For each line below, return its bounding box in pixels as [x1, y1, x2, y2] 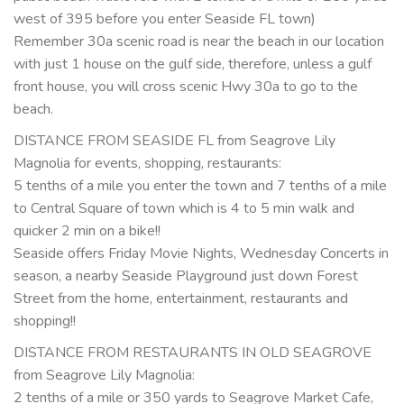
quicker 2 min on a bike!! [14, 221, 161, 242]
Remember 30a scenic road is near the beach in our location [14, 32, 384, 52]
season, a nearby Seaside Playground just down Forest [14, 266, 358, 287]
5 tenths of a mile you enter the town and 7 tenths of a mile [14, 176, 387, 197]
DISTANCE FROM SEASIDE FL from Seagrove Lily [14, 131, 335, 151]
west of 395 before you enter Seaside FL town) [14, 9, 316, 30]
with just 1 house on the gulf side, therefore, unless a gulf [14, 54, 372, 75]
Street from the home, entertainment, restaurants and [14, 289, 348, 309]
